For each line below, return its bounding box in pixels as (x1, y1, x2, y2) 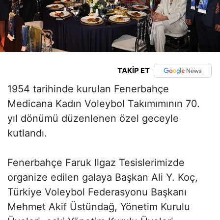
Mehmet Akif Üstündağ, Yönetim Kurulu (7, 200, 190, 213)
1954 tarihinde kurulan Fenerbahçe (7, 82, 169, 95)
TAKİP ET (117, 66, 150, 76)
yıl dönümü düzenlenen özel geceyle (7, 112, 179, 124)
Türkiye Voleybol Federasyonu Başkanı (7, 186, 187, 198)
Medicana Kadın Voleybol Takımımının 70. (7, 97, 200, 110)
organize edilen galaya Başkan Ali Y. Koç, (7, 171, 198, 183)
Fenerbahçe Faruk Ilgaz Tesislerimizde (7, 156, 185, 168)
